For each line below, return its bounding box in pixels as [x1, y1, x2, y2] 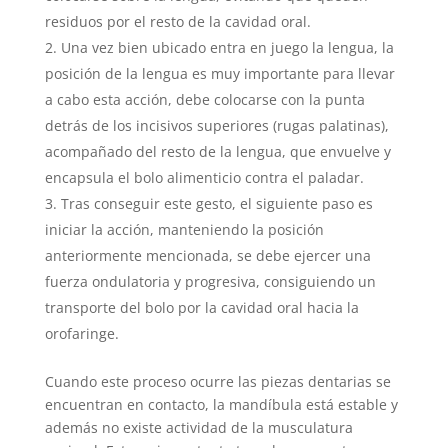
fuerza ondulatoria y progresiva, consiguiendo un [44, 272, 376, 292]
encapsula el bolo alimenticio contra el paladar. [44, 168, 364, 188]
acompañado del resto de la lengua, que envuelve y [44, 142, 391, 162]
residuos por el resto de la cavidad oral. [44, 12, 311, 32]
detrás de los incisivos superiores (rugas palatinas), [44, 116, 389, 136]
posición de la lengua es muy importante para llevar [44, 64, 395, 84]
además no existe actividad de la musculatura [44, 418, 353, 438]
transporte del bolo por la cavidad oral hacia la [44, 298, 359, 318]
